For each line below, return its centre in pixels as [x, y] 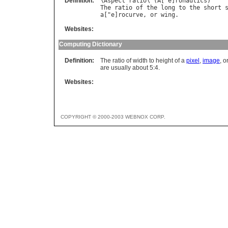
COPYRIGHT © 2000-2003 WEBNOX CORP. [113, 117]
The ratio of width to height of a [143, 61]
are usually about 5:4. [130, 68]
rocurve [131, 15]
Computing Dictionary [91, 45]
